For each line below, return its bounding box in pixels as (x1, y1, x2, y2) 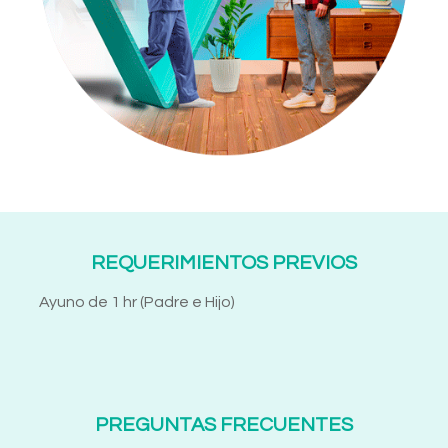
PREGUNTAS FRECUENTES (95, 415, 353, 436)
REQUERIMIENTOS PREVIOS (91, 253, 357, 274)
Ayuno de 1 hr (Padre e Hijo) (39, 294, 235, 311)
